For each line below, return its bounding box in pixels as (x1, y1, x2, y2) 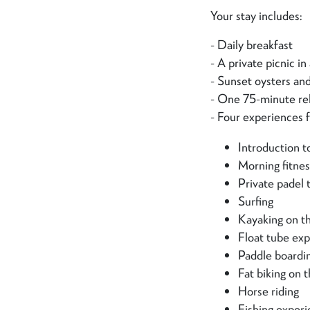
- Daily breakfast (210, 37, 293, 53)
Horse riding (237, 282, 299, 299)
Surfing (237, 192, 273, 209)
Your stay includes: (210, 8, 302, 24)
